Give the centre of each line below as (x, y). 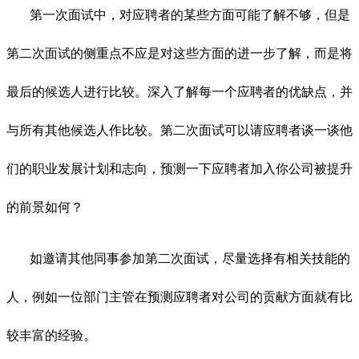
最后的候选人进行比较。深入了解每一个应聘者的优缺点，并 (179, 91)
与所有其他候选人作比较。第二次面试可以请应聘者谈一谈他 (179, 130)
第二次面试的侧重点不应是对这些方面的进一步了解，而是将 (179, 53)
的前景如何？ (45, 207)
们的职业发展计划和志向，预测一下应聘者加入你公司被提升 (179, 168)
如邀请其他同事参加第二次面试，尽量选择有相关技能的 (190, 258)
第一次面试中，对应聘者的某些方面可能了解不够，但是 (190, 14)
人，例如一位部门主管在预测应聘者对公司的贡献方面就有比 (179, 296)
